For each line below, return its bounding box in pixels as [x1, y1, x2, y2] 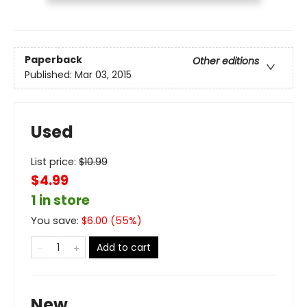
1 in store [31, 191, 90, 210]
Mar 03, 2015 [75, 67, 132, 82]
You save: [31, 213, 82, 228]
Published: [25, 67, 75, 82]
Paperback [25, 52, 82, 66]
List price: [31, 154, 79, 169]
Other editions [193, 53, 259, 68]
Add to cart [97, 240, 151, 254]
